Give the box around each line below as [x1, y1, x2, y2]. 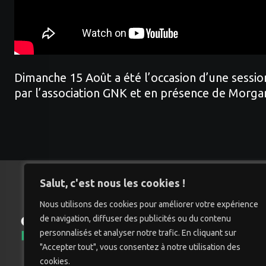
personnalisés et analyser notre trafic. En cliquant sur [40, 228, 236, 237]
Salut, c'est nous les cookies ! [40, 177, 185, 189]
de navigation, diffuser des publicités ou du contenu [40, 214, 231, 223]
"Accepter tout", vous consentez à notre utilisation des [40, 242, 240, 252]
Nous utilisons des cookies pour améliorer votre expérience [40, 199, 258, 209]
